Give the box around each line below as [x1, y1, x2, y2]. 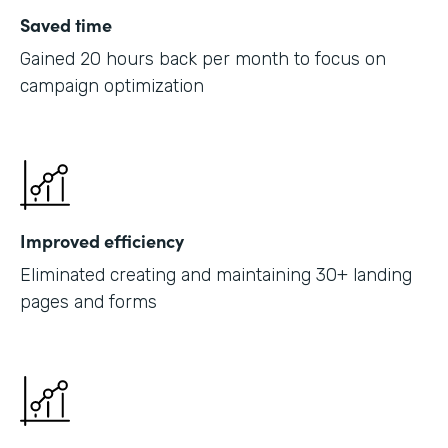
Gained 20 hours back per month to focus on [20, 47, 386, 70]
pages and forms [20, 290, 157, 313]
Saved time [20, 11, 112, 37]
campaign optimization [20, 74, 204, 97]
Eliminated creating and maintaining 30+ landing [20, 263, 412, 286]
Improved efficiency [20, 227, 184, 253]
